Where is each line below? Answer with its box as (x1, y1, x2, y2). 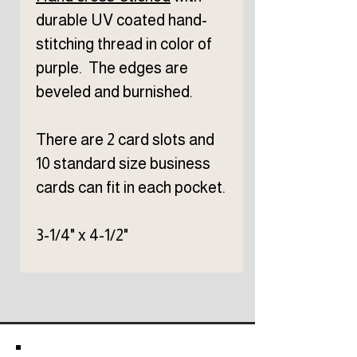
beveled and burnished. (36, 83, 193, 101)
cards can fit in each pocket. (36, 178, 226, 197)
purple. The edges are (36, 59, 188, 77)
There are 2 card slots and (36, 131, 214, 149)
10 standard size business (36, 155, 210, 173)
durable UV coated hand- (36, 11, 207, 29)
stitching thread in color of (36, 35, 212, 53)
